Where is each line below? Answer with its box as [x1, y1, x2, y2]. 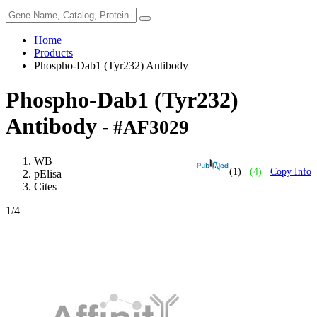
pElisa [34, 167, 62, 180]
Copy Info [270, 166, 311, 177]
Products [34, 47, 73, 59]
